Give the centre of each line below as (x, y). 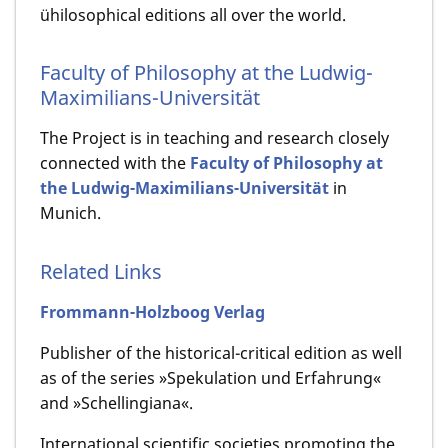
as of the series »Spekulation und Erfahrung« (210, 377)
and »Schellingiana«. (116, 402)
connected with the (115, 163)
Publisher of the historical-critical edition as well (221, 352)
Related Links (101, 271)
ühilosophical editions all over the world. (193, 14)
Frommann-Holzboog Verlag (152, 311)
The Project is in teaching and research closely (214, 138)
